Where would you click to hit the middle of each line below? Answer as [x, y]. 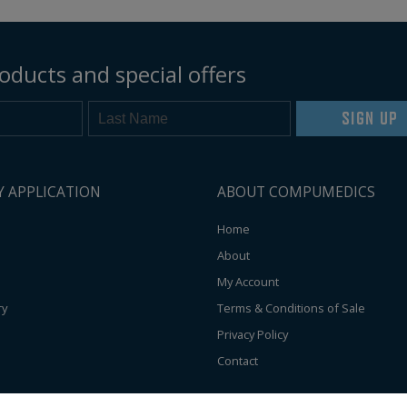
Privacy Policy [253, 335]
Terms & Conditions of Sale [291, 308]
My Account [248, 282]
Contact [238, 361]
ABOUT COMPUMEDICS [296, 192]
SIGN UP [370, 119]
